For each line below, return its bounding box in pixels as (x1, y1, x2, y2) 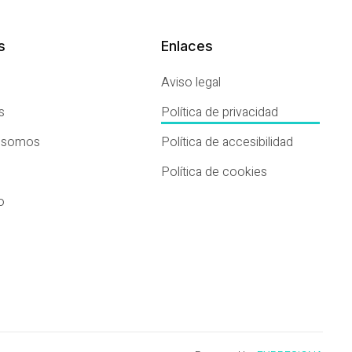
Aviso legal (161, 72, 222, 92)
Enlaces (161, 37, 214, 54)
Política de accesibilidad (161, 132, 294, 152)
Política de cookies (161, 162, 268, 181)
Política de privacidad (161, 102, 279, 122)
